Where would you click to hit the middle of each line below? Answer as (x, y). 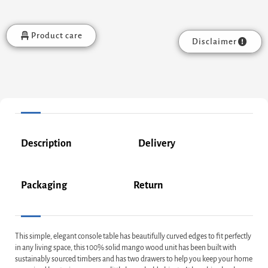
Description (46, 144)
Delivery (157, 144)
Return (148, 186)
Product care (57, 36)
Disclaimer (215, 42)
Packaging (44, 186)
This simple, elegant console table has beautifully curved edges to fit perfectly (133, 237)
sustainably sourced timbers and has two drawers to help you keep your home (134, 259)
